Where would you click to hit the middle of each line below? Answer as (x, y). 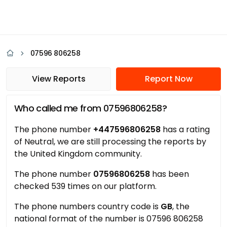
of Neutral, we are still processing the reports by (110, 142)
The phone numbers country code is (87, 206)
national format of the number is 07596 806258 (109, 219)
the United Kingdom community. (78, 154)
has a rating (185, 129)
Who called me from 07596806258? (91, 108)
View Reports (59, 79)
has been (169, 174)
